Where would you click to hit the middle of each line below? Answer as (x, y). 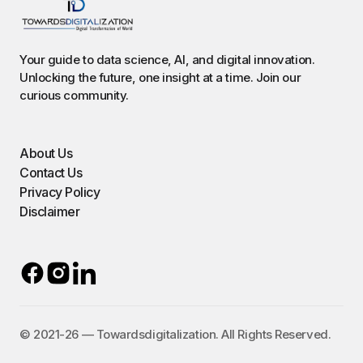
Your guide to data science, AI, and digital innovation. (167, 60)
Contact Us (51, 173)
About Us (46, 153)
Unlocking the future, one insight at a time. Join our (160, 77)
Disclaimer (50, 211)
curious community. (74, 95)
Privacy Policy (60, 192)
